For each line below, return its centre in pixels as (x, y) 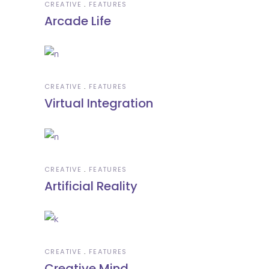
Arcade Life (78, 21)
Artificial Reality (91, 186)
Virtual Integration (99, 104)
